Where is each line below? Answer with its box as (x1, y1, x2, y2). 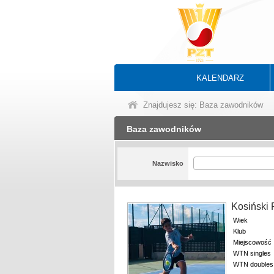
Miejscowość (233, 239, 272, 246)
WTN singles (233, 250, 271, 257)
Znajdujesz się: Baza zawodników (143, 100, 263, 109)
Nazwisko (152, 160, 183, 167)
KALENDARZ (196, 73, 244, 83)
